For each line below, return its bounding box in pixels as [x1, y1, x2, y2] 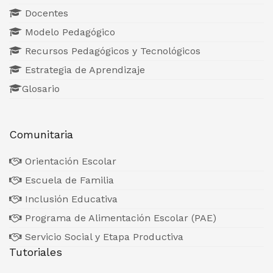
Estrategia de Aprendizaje [22, 64, 145, 76]
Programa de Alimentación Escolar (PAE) [22, 212, 216, 224]
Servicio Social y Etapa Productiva [22, 231, 183, 243]
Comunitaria [9, 128, 73, 141]
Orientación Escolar [22, 155, 116, 168]
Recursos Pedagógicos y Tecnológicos [22, 45, 200, 57]
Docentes [22, 7, 68, 19]
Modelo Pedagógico [22, 26, 115, 38]
